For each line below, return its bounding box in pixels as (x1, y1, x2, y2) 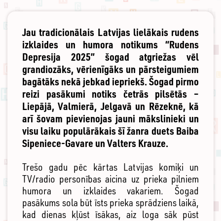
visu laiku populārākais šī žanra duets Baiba (22, 124, 199, 138)
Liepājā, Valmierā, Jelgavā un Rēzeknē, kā (22, 100, 199, 113)
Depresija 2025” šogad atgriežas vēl (22, 50, 199, 64)
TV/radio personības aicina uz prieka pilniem (22, 173, 199, 185)
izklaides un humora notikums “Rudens (22, 38, 199, 51)
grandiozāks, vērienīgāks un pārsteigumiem (22, 63, 199, 76)
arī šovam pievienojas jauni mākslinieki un (22, 112, 199, 125)
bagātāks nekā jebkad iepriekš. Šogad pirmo (22, 75, 199, 88)
